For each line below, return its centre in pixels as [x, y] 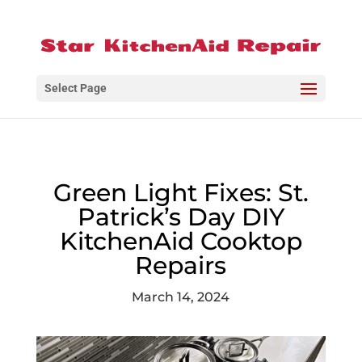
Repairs [181, 265]
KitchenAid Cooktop [181, 241]
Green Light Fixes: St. [181, 193]
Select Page [75, 88]
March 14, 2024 [181, 297]
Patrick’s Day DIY [181, 217]
